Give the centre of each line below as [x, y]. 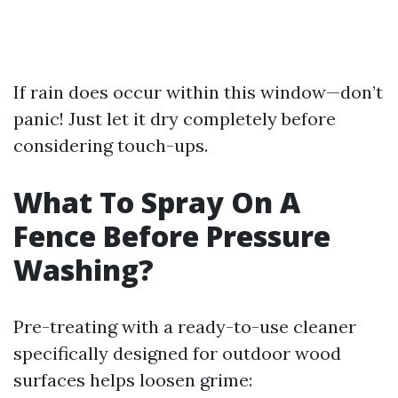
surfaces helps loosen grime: [133, 380]
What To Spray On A [157, 202]
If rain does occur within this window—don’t [198, 92]
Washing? [84, 270]
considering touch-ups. [111, 145]
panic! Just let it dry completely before [175, 119]
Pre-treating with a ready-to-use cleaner [185, 326]
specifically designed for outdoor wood [177, 353]
